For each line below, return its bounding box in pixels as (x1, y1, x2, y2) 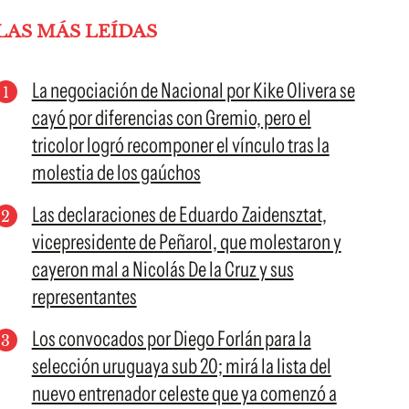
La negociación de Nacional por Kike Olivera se (31, 78, 355, 103)
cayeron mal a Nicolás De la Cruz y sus (31, 257, 294, 282)
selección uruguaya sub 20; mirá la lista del (31, 353, 331, 379)
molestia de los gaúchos (31, 160, 201, 185)
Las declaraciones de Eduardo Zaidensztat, (31, 202, 327, 227)
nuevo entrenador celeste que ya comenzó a (31, 381, 337, 406)
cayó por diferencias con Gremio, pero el (31, 105, 311, 131)
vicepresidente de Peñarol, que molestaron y (31, 229, 341, 255)
